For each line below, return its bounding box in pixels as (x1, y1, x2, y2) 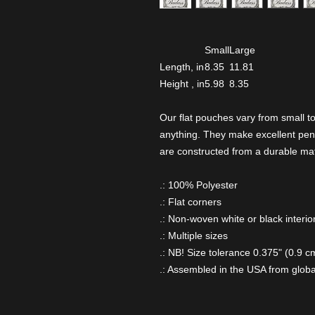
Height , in (160, 78, 205, 89)
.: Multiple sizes (160, 230, 228, 241)
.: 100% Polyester (160, 179, 238, 191)
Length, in (160, 61, 204, 72)
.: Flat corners (160, 196, 221, 207)
